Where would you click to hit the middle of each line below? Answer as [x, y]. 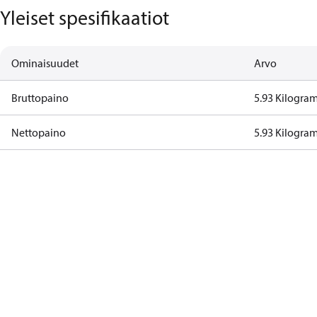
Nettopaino [39, 132]
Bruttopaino [40, 98]
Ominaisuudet [45, 63]
